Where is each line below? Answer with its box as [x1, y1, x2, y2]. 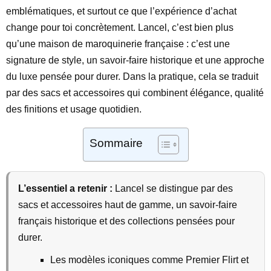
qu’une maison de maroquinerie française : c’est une [6, 39, 230, 49]
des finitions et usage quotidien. [6, 104, 142, 114]
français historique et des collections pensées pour [18, 216, 235, 226]
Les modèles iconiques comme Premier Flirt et [50, 255, 249, 265]
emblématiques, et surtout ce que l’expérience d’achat [6, 6, 237, 16]
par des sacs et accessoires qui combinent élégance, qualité [6, 88, 264, 98]
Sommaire [89, 137, 143, 150]
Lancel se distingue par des [113, 183, 233, 194]
